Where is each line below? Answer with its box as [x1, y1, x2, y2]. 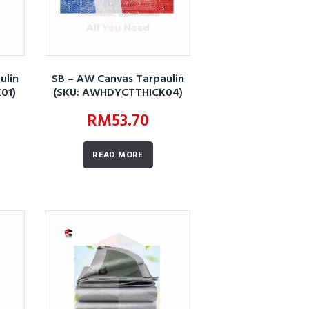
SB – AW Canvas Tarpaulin [51, 70, 184, 89]
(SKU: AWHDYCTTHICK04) [52, 84, 183, 103]
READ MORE [92, 148, 143, 163]
